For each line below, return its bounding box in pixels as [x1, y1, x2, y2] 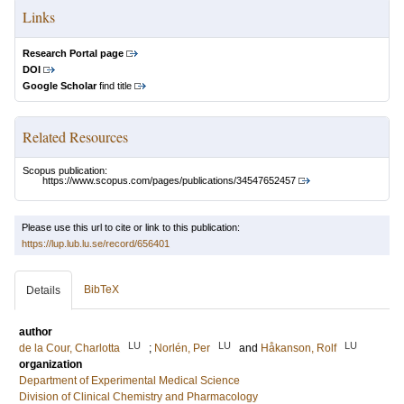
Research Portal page [23, 48, 124, 59]
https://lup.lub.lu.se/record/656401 [22, 238, 170, 250]
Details [26, 284, 60, 298]
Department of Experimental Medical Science [19, 374, 240, 388]
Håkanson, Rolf [261, 342, 336, 355]
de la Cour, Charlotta [19, 342, 120, 355]
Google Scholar [23, 80, 96, 91]
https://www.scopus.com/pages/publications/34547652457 [42, 175, 296, 187]
